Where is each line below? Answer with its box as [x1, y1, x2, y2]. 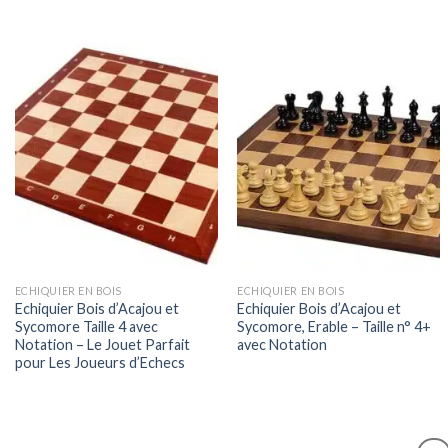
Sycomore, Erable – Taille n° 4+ [237, 317, 432, 335]
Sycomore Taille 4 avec [14, 317, 158, 335]
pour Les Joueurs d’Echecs [14, 353, 185, 371]
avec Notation [237, 335, 328, 353]
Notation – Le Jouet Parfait [14, 335, 190, 353]
